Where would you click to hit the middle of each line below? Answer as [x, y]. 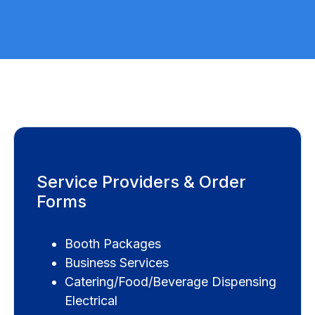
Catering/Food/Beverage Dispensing [170, 281]
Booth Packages [112, 243]
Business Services [116, 262]
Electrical [91, 300]
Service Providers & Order [141, 181]
